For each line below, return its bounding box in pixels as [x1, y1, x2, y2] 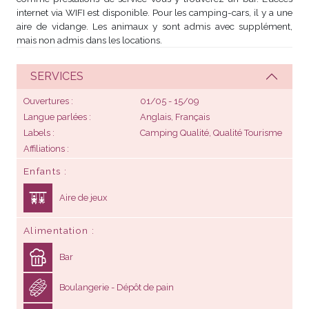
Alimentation [23, 224, 89, 236]
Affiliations [23, 143, 65, 154]
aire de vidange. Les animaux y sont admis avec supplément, [17, 20, 292, 32]
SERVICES [30, 70, 83, 83]
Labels [23, 127, 50, 138]
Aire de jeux [59, 192, 107, 203]
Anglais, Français [139, 111, 210, 122]
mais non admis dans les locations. [17, 34, 162, 46]
